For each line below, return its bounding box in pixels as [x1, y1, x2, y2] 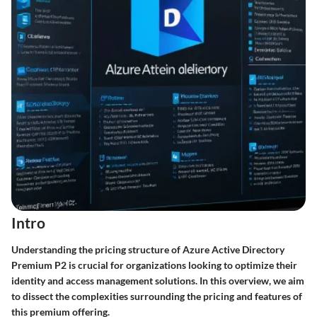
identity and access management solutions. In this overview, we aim [11, 274, 304, 287]
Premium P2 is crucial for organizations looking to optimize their [11, 258, 297, 271]
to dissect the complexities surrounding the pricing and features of [11, 289, 302, 302]
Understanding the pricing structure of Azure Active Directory [11, 243, 284, 255]
